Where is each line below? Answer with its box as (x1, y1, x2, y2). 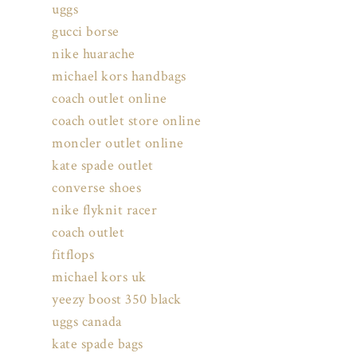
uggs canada (52, 312, 122, 331)
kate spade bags (52, 335, 143, 354)
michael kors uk (52, 268, 147, 287)
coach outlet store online (52, 112, 202, 131)
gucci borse (52, 22, 120, 41)
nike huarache (52, 45, 135, 64)
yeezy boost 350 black (52, 290, 182, 309)
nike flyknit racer (52, 201, 157, 220)
